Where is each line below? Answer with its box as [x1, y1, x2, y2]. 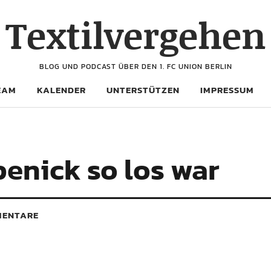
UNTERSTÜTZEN [106, 83, 180, 97]
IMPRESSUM [200, 83, 254, 97]
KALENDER [37, 83, 86, 97]
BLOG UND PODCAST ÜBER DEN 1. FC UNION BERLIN [39, 61, 232, 72]
